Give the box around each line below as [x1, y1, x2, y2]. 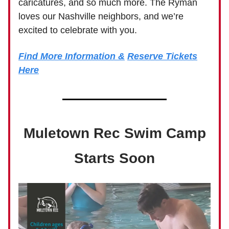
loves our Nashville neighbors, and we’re [18, 11, 184, 21]
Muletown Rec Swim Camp [23, 125, 206, 141]
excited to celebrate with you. [18, 25, 137, 35]
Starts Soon [74, 150, 155, 166]
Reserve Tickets [127, 51, 197, 61]
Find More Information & [18, 51, 125, 61]
